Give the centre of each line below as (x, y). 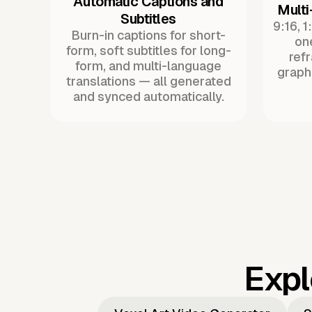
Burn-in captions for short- (148, 35)
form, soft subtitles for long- (148, 50)
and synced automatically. (148, 96)
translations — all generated (148, 81)
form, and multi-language (148, 65)
